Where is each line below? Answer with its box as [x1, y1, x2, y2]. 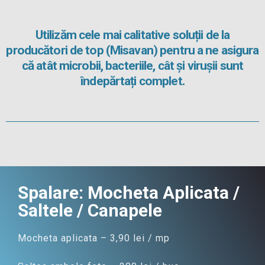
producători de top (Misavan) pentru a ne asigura [6, 43, 259, 57]
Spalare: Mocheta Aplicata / [18, 182, 240, 203]
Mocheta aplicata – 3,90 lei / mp [18, 232, 170, 244]
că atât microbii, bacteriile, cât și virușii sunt [21, 59, 244, 73]
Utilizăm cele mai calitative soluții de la [35, 28, 230, 42]
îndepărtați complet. [80, 74, 185, 88]
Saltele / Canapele [18, 200, 162, 221]
